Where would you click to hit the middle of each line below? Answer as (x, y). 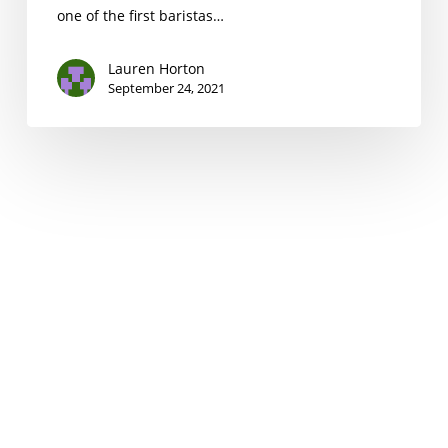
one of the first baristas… (140, 15)
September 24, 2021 (166, 87)
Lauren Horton (156, 68)
